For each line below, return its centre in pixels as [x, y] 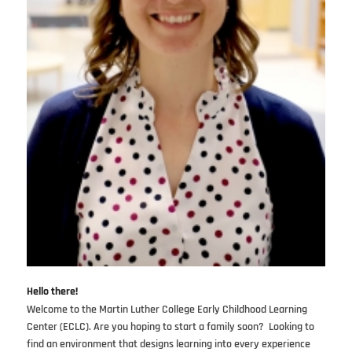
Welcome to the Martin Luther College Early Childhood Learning [167, 309]
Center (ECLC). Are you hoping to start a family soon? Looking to [170, 326]
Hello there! [53, 291]
